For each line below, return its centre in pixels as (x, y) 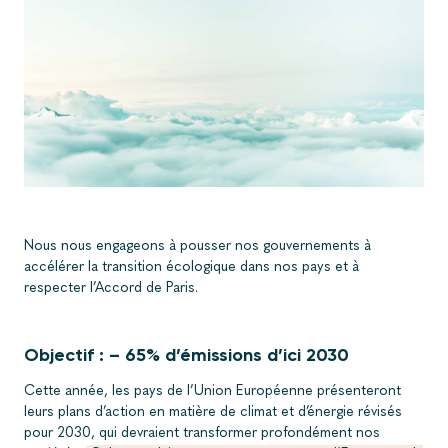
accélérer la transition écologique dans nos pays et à (191, 266)
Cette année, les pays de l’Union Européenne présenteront (212, 390)
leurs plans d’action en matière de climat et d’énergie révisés (213, 411)
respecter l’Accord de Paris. (111, 287)
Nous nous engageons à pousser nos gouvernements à (197, 245)
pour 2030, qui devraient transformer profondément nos (202, 432)
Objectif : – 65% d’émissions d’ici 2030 (186, 354)
